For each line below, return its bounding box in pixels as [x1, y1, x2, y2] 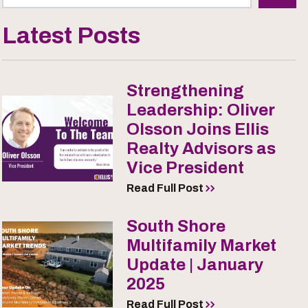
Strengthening [126, 82, 244, 100]
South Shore [126, 217, 225, 236]
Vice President [126, 159, 244, 177]
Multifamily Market [126, 236, 276, 255]
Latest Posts [1, 23, 140, 49]
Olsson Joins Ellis [126, 120, 269, 139]
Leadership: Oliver [126, 101, 275, 120]
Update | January [126, 256, 263, 274]
